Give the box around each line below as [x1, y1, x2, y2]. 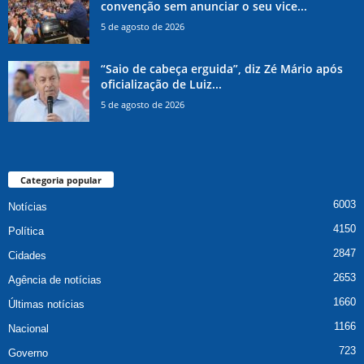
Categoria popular [20, 174, 102, 187]
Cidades [8, 249, 46, 262]
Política [8, 225, 44, 238]
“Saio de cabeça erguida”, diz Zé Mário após [101, 61, 343, 77]
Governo [8, 347, 48, 360]
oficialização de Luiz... [101, 76, 222, 93]
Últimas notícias [8, 298, 84, 311]
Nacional [8, 323, 49, 336]
